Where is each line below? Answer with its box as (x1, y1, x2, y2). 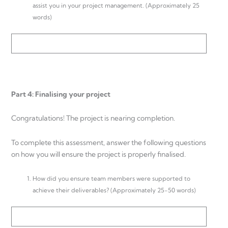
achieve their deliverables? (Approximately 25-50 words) (33, 186, 196, 194)
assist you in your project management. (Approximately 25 (33, 2, 199, 10)
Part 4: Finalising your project (11, 89, 110, 99)
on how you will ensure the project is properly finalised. (11, 149, 186, 159)
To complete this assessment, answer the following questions (11, 137, 206, 147)
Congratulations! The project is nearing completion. (11, 113, 175, 123)
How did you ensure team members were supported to (33, 175, 190, 183)
